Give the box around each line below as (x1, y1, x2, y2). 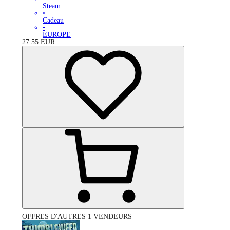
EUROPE (43, 30, 71, 39)
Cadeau (43, 16, 64, 24)
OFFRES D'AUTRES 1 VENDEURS (22, 212, 132, 220)
